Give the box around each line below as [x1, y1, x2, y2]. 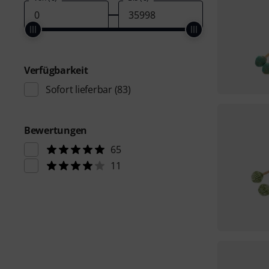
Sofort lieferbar [46, 83, 112, 96]
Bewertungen [24, 124, 88, 137]
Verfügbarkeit [24, 64, 88, 77]
